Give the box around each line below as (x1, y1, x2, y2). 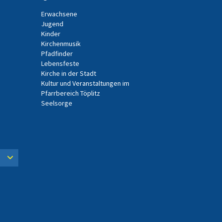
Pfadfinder (41, 49, 73, 58)
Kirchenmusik (41, 39, 81, 48)
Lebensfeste (41, 58, 79, 68)
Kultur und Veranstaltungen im (41, 78, 129, 88)
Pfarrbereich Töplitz (41, 88, 100, 98)
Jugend (41, 19, 63, 28)
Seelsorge (41, 98, 72, 108)
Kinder (41, 29, 60, 38)
